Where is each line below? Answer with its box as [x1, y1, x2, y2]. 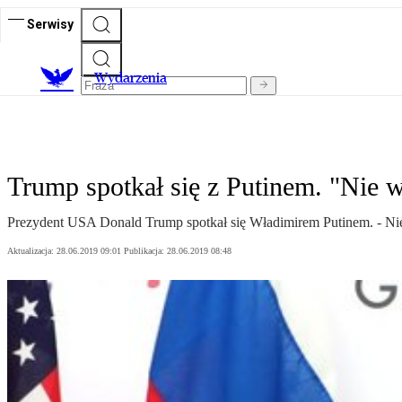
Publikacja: [124, 246, 167, 257]
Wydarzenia [94, 69, 167, 87]
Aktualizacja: [7, 246, 57, 257]
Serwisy [27, 16, 74, 31]
